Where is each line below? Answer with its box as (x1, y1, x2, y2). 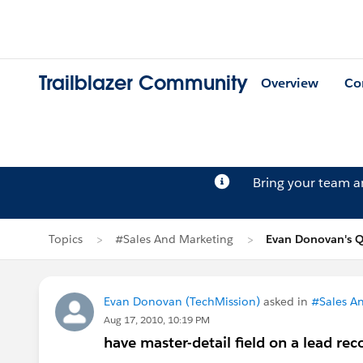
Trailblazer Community (39, 70, 248, 96)
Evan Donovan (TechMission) (104, 294, 260, 309)
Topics (49, 232, 83, 246)
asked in (260, 294, 311, 309)
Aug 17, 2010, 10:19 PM (104, 313, 210, 327)
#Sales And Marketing (115, 232, 233, 246)
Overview (261, 75, 318, 92)
